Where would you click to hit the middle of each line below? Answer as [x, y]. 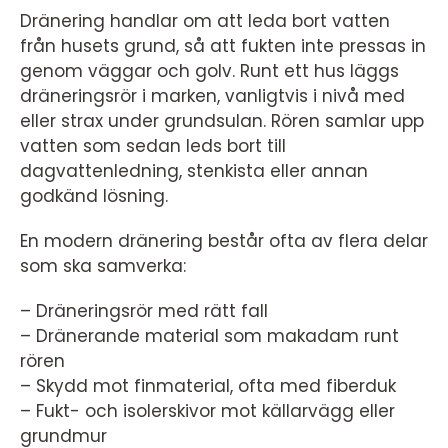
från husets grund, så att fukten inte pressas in [223, 46]
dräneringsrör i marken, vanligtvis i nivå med [212, 96]
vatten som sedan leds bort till [153, 146]
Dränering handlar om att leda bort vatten [205, 21]
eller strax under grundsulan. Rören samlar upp [222, 121]
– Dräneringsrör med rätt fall [144, 311]
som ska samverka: [103, 266]
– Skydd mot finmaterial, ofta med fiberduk [208, 386]
